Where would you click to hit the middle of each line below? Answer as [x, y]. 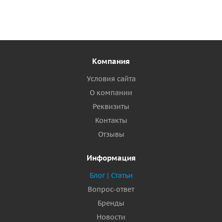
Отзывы [111, 134]
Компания [111, 61]
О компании [111, 93]
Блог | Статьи [111, 175]
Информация [111, 158]
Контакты [111, 120]
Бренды [111, 203]
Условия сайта [111, 79]
